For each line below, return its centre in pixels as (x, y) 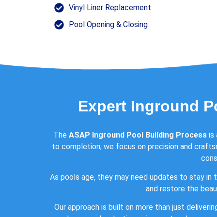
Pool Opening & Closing (108, 25)
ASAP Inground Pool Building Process (138, 135)
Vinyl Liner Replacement (110, 8)
